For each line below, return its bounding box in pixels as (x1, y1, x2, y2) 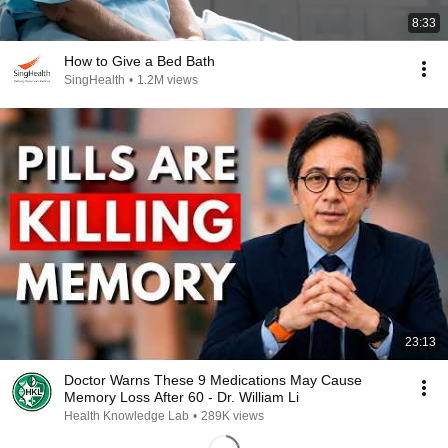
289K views (201, 409, 264, 423)
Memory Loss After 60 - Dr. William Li (64, 389, 299, 405)
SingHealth (64, 73, 125, 87)
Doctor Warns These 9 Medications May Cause (64, 372, 362, 388)
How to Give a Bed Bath (64, 53, 215, 69)
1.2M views (137, 73, 198, 87)
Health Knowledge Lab (64, 409, 189, 423)
